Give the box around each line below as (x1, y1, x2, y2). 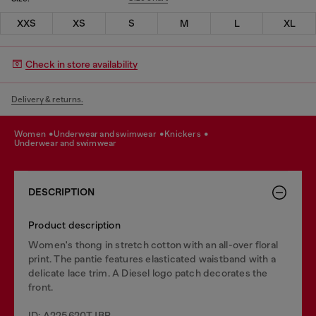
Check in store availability (25, 59, 138, 70)
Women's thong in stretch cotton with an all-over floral (28, 238, 279, 250)
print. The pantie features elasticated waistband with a (28, 253, 276, 265)
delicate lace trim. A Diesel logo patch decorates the (28, 267, 268, 279)
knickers (170, 128, 203, 139)
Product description (28, 219, 121, 231)
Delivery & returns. (11, 94, 83, 104)
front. (28, 281, 54, 293)
